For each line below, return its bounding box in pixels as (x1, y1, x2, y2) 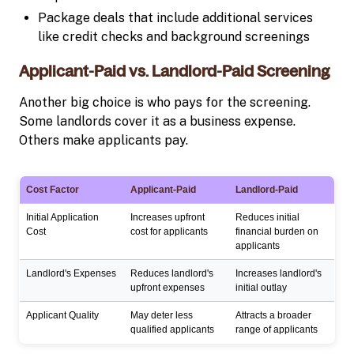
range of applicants (235, 323, 318, 335)
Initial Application (26, 211, 99, 223)
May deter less (130, 309, 193, 321)
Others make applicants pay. (19, 132, 188, 148)
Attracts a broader (235, 309, 311, 321)
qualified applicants (130, 323, 214, 335)
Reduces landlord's (130, 267, 213, 279)
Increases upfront (130, 211, 205, 223)
